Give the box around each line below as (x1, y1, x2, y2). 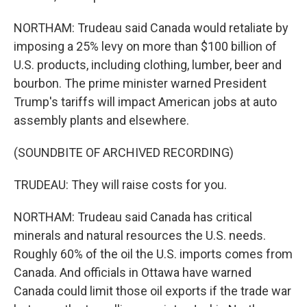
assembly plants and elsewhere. (14, 113, 189, 127)
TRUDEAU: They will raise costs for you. (14, 177, 227, 192)
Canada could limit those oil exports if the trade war (14, 284, 291, 298)
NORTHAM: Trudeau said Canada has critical (14, 210, 252, 224)
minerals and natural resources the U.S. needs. (14, 228, 266, 243)
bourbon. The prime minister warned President (14, 76, 267, 90)
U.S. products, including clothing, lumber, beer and (14, 58, 282, 72)
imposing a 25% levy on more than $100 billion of (14, 39, 277, 53)
